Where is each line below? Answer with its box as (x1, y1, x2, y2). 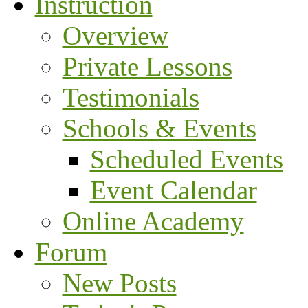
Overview (62, 21, 168, 50)
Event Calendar (89, 175, 257, 205)
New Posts (62, 268, 177, 298)
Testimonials (62, 82, 199, 112)
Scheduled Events (89, 144, 283, 174)
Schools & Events (62, 113, 256, 143)
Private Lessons (62, 52, 232, 81)
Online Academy (62, 206, 244, 236)
